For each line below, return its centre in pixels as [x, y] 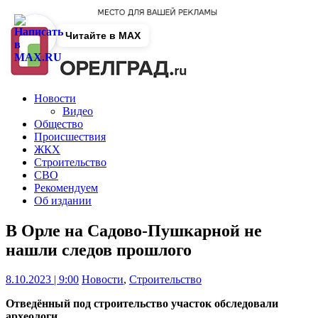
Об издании [63, 200]
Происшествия [70, 136]
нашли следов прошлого [99, 250]
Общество [59, 124]
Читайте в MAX [103, 35]
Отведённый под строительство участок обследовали [142, 304]
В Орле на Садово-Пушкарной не [134, 230]
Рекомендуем [66, 187]
